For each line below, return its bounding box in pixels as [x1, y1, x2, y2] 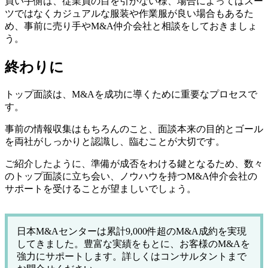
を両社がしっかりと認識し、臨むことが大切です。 [5, 136, 225, 147]
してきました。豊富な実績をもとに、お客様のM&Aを [17, 238, 250, 249]
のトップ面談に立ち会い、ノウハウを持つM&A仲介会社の [5, 170, 257, 181]
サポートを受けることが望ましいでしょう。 [5, 183, 196, 194]
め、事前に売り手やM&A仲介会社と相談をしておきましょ [5, 21, 257, 32]
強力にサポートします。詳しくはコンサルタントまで [17, 251, 246, 261]
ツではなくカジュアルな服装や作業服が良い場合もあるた [5, 8, 254, 19]
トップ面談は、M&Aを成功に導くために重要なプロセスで [5, 89, 257, 99]
